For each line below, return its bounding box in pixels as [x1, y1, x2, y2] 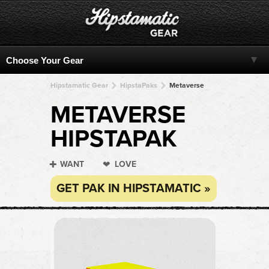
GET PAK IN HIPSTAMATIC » [56, 181, 211, 196]
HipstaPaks [120, 81, 157, 89]
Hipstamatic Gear [50, 81, 108, 89]
